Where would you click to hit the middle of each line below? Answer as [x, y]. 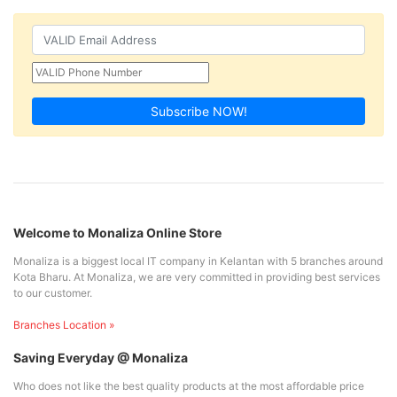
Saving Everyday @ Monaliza [101, 357]
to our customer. [53, 292]
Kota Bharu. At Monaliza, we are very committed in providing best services [197, 276]
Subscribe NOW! [198, 111]
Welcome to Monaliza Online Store [117, 232]
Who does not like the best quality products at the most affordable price [189, 385]
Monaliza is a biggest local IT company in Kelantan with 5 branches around [198, 261]
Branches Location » [64, 324]
